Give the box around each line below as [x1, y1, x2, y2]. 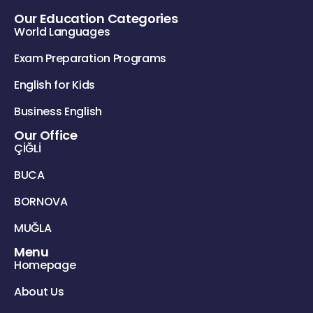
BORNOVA [14, 193, 68, 210]
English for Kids [14, 76, 95, 93]
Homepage [14, 256, 76, 273]
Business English [14, 103, 102, 119]
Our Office [14, 126, 78, 144]
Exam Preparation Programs [14, 50, 166, 66]
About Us [14, 283, 64, 300]
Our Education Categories [14, 9, 178, 27]
